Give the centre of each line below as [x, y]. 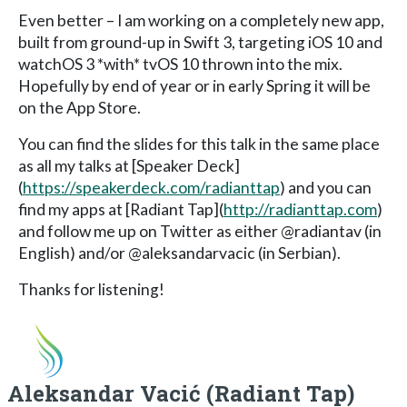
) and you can [326, 187]
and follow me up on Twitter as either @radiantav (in [200, 231]
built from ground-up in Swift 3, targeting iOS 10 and [200, 42]
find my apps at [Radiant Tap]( [121, 209]
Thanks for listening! [91, 289]
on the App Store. [79, 107]
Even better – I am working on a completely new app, [201, 20]
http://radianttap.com [300, 209]
